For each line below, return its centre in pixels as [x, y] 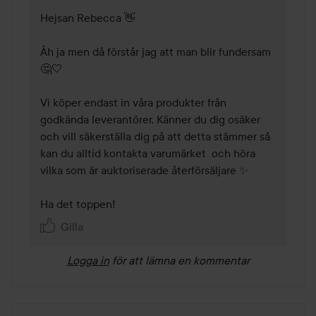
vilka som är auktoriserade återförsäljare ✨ [144, 170]
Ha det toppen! [78, 203]
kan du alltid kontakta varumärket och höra [148, 153]
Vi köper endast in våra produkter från [133, 102]
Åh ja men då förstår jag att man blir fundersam [156, 51]
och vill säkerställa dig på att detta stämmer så [155, 136]
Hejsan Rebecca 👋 [88, 17]
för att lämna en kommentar [181, 260]
